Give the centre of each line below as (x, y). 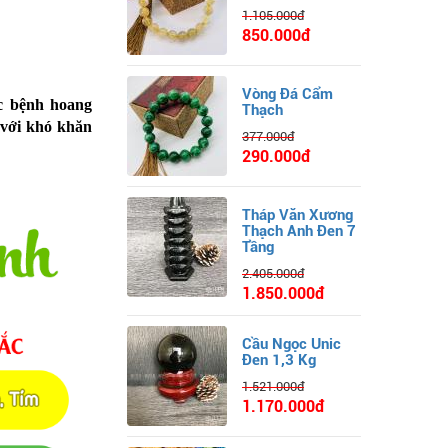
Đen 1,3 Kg (279, 359)
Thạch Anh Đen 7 (299, 230)
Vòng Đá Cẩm (287, 93)
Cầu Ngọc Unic (291, 343)
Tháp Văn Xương (297, 214)
